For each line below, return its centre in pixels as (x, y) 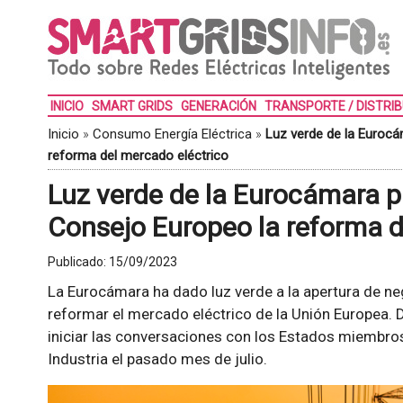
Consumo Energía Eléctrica (172, 134)
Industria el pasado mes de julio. (157, 359)
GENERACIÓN (218, 106)
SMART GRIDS (132, 106)
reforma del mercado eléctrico (138, 156)
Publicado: (78, 262)
